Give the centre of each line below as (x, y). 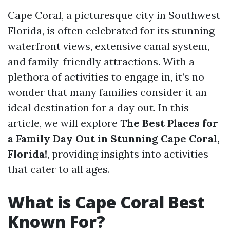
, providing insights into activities (128, 154)
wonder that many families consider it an (107, 92)
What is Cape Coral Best (106, 202)
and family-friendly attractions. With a (101, 61)
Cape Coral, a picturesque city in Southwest (114, 15)
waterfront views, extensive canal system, (109, 46)
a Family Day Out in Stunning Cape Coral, (114, 138)
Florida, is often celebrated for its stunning (111, 31)
